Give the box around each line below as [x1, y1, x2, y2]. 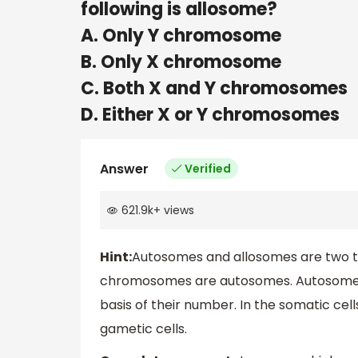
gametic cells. [100, 320, 187, 339]
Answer [100, 159, 149, 178]
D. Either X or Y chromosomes [81, 101, 340, 127]
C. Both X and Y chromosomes [81, 75, 348, 101]
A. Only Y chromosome [81, 22, 281, 48]
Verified [185, 160, 231, 177]
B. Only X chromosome [81, 49, 281, 74]
